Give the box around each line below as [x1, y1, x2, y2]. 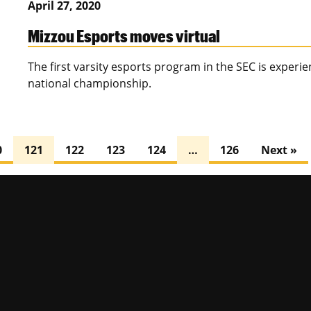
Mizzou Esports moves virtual [28, 25, 220, 47]
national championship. [28, 76, 151, 92]
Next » [261, 142, 297, 158]
